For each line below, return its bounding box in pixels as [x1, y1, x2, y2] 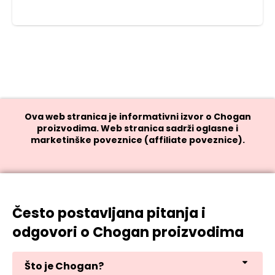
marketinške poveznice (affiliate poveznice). [30, 133, 245, 146]
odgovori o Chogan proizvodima [12, 222, 244, 242]
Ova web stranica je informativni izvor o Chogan [24, 110, 251, 123]
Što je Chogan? [25, 259, 104, 273]
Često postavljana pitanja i [12, 203, 206, 223]
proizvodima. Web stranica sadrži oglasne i [37, 122, 238, 134]
